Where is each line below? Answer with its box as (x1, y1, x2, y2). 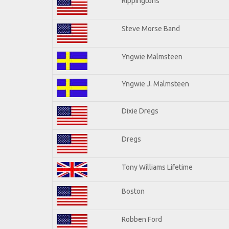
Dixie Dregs (122, 106, 158, 115)
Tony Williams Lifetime (122, 163, 193, 171)
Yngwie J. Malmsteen (122, 79, 189, 88)
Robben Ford (122, 215, 162, 223)
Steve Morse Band (122, 24, 180, 33)
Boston (122, 187, 145, 195)
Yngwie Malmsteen (122, 52, 182, 61)
